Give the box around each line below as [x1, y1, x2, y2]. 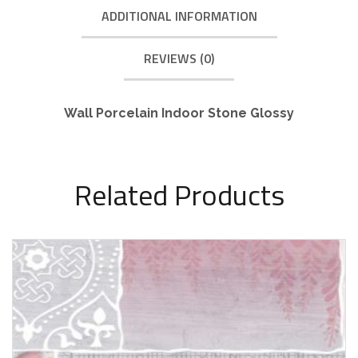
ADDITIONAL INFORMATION [101, 6, 257, 26]
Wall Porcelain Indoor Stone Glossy [64, 105, 294, 121]
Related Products [74, 172, 284, 217]
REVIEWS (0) [144, 49, 214, 69]
